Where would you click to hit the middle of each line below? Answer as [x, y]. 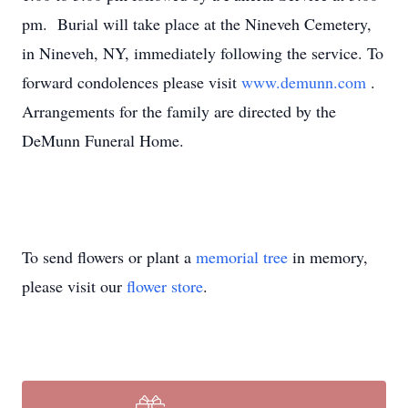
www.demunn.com [306, 82]
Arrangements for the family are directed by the [179, 111]
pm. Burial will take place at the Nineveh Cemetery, [197, 24]
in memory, [328, 257]
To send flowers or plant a [109, 257]
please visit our [74, 286]
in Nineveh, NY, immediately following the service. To [203, 53]
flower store [165, 286]
